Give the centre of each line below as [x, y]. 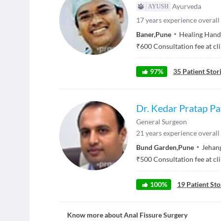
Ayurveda [187, 6]
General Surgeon [162, 121]
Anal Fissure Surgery [156, 215]
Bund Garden [156, 147]
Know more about [95, 215]
